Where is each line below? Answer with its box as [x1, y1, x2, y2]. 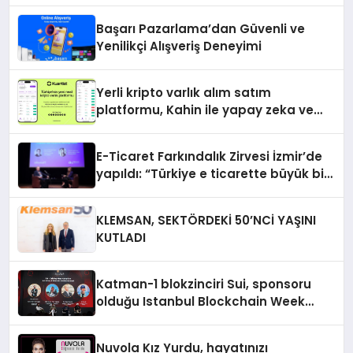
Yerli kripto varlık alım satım [96, 84, 272, 101]
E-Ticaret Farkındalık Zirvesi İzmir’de [96, 147, 323, 165]
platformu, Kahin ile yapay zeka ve [96, 101, 314, 118]
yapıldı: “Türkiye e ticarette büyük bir [96, 165, 146, 182]
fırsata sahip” [96, 182, 184, 199]
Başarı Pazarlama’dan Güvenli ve [96, 20, 306, 37]
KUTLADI [96, 229, 147, 246]
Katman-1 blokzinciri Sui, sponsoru [96, 275, 312, 292]
